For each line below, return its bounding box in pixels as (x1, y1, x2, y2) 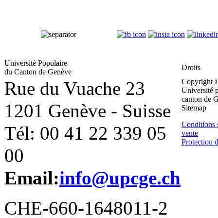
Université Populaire (4, 58, 67, 67)
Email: (4, 167, 59, 189)
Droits (182, 63, 200, 72)
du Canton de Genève (4, 67, 72, 76)
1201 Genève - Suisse (4, 100, 171, 122)
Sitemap (182, 103, 206, 112)
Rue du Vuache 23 (4, 77, 145, 99)
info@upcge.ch (59, 167, 181, 189)
